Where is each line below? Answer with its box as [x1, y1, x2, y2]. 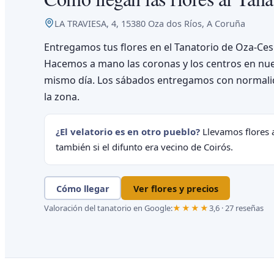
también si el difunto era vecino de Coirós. [56, 141, 233, 153]
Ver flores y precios [133, 182, 218, 194]
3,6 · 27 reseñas [209, 202, 264, 213]
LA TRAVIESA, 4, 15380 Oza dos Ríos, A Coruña [54, 17, 245, 29]
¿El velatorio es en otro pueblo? [56, 125, 200, 138]
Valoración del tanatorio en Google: [44, 202, 172, 213]
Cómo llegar [56, 182, 109, 194]
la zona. [44, 90, 80, 103]
